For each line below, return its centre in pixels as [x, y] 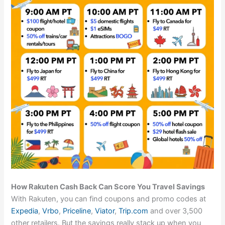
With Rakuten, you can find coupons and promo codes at [109, 199]
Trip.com [134, 211]
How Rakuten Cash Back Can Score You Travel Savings [108, 187]
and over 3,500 [176, 211]
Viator [105, 211]
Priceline [77, 211]
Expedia [25, 211]
